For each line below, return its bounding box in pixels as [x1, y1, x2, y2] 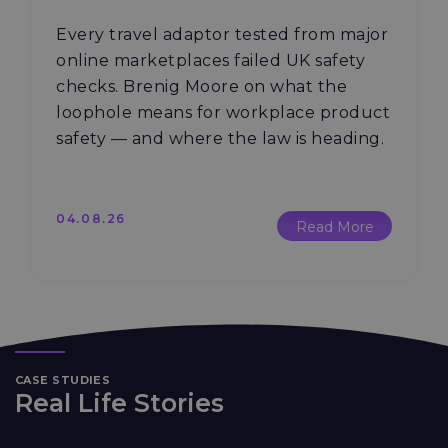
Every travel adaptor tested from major [56, 25, 389, 45]
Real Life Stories [15, 387, 224, 418]
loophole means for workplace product [56, 103, 391, 123]
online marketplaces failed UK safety [56, 51, 366, 71]
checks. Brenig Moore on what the [56, 77, 348, 97]
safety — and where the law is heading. [56, 129, 385, 149]
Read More [295, 218, 374, 237]
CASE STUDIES [15, 372, 111, 387]
